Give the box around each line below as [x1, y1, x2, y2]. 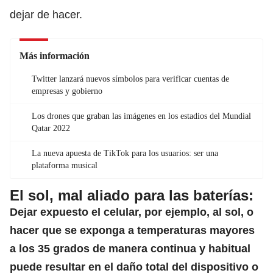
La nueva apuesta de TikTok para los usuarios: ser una [32, 148, 218, 158]
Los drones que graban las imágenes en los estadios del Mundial [32, 111, 251, 121]
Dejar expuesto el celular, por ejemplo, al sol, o [10, 205, 253, 218]
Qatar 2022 [32, 123, 70, 133]
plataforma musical [32, 160, 97, 170]
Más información [19, 50, 90, 61]
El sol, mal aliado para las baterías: [10, 186, 253, 204]
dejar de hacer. [10, 8, 82, 21]
